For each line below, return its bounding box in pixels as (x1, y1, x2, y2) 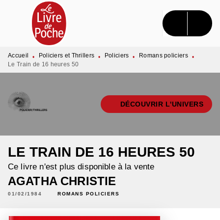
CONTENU (133, 13, 168, 21)
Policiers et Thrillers (38, 52, 95, 59)
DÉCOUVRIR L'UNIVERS (120, 100, 203, 108)
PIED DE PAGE (17, 30, 67, 38)
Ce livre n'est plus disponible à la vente (8, 162, 155, 171)
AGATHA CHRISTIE (8, 174, 116, 188)
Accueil (8, 52, 29, 59)
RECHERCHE (63, 13, 108, 21)
